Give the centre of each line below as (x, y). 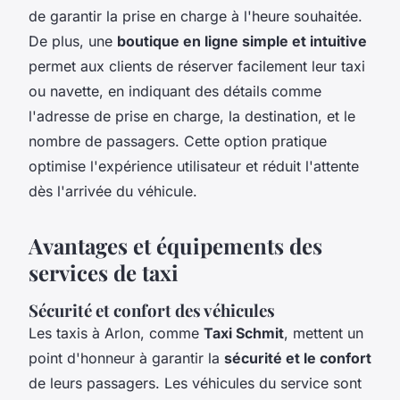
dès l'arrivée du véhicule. (113, 191)
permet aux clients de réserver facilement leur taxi (197, 66)
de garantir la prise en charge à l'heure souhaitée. (196, 16)
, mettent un (324, 333)
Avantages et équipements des (175, 245)
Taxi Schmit (244, 333)
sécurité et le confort (298, 358)
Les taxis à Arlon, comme (116, 333)
